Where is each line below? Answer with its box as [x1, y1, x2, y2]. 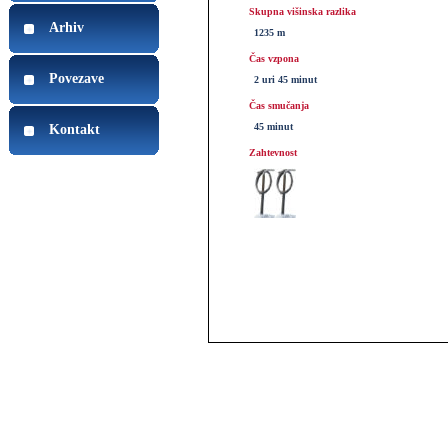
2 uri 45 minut [254, 74, 317, 85]
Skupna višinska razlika [249, 6, 356, 17]
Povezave [49, 71, 104, 86]
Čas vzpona [249, 53, 299, 64]
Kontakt [49, 122, 100, 137]
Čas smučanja [249, 100, 309, 111]
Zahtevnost [249, 147, 297, 158]
